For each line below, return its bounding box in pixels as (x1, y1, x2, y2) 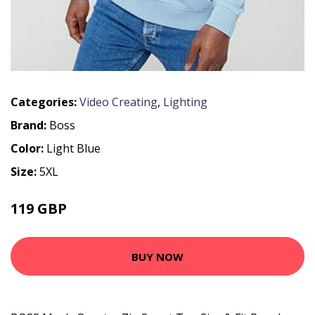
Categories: (11, 94, 77, 110)
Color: (11, 141, 46, 157)
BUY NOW (131, 249, 184, 264)
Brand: (11, 117, 49, 134)
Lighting (163, 94, 207, 110)
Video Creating (79, 94, 157, 110)
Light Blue (46, 141, 101, 157)
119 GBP (11, 199, 67, 219)
